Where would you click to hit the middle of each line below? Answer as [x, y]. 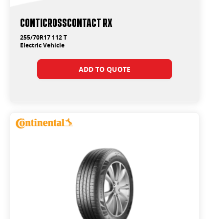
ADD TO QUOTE [104, 69]
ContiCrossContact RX [66, 22]
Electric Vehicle [42, 45]
